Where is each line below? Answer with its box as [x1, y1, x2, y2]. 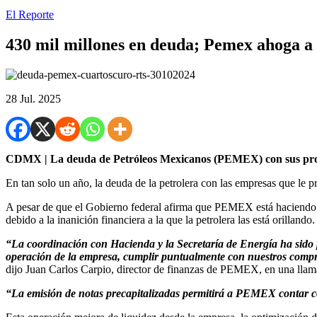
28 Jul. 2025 [6, 92, 61, 105]
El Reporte [6, 8, 54, 21]
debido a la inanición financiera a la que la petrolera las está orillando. [6, 213, 315, 226]
